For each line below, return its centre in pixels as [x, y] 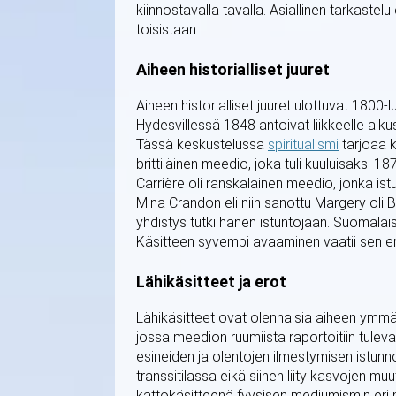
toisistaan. [168, 29]
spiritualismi [303, 144]
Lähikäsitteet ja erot [211, 281]
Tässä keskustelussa [202, 144]
